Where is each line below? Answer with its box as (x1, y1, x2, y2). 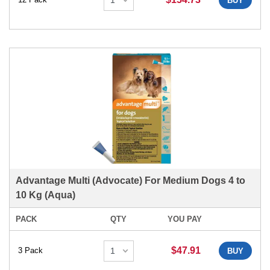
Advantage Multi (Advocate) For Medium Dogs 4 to (16, 175, 245, 186)
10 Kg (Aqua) (16, 189, 75, 200)
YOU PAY (167, 214, 202, 224)
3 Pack (18, 246, 43, 256)
